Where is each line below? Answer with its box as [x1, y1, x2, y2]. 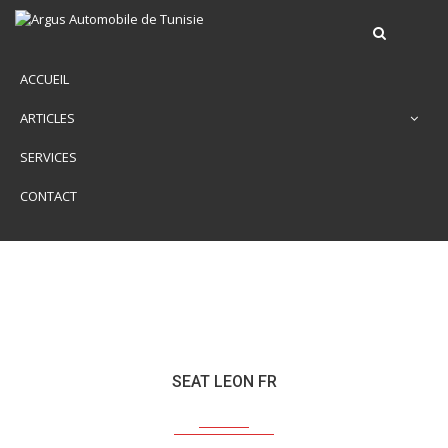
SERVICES [20, 148, 77, 166]
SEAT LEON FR [171, 372, 277, 391]
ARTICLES [20, 109, 75, 127]
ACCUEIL [20, 70, 69, 88]
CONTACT [20, 187, 77, 205]
